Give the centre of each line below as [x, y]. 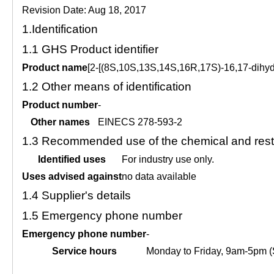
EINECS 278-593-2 [140, 122]
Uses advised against [72, 176]
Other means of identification [117, 87]
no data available [159, 176]
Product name [55, 68]
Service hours [84, 251]
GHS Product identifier [100, 49]
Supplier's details [86, 195]
